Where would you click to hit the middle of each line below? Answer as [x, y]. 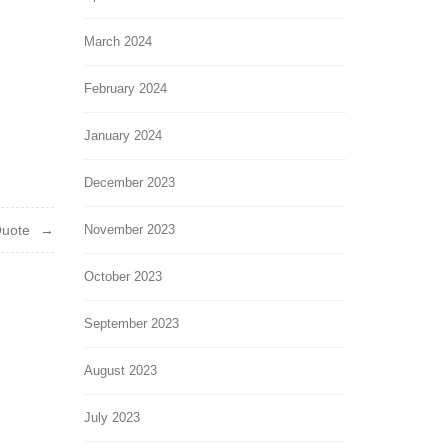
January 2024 [122, 135]
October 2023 [122, 276]
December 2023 [129, 182]
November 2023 [129, 229]
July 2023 [111, 417]
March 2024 [117, 41]
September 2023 [131, 323]
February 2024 [125, 88]
